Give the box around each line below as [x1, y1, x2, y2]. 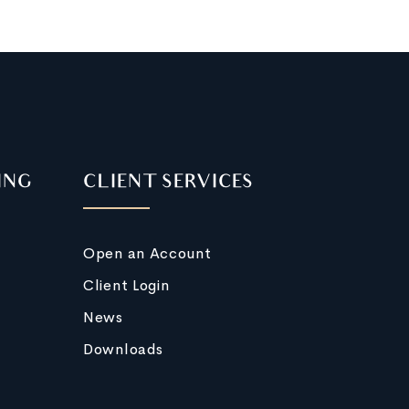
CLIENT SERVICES [83, 173, 254, 194]
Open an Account [83, 244, 212, 263]
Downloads [83, 340, 163, 359]
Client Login [83, 276, 170, 295]
